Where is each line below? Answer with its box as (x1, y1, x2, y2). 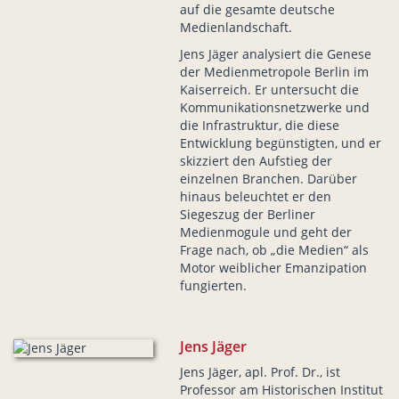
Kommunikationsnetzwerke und (179, 99, 370, 117)
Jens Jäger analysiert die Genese (179, 45, 371, 63)
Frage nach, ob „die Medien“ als (179, 241, 369, 259)
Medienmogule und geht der (179, 224, 352, 241)
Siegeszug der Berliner (179, 206, 315, 224)
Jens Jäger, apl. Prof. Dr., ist (179, 363, 340, 381)
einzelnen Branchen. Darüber (179, 170, 357, 188)
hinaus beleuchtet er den (179, 188, 331, 206)
